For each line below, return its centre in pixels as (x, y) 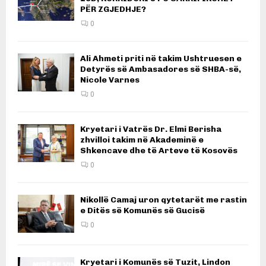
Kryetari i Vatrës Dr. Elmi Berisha (151, 129)
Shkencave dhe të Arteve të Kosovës (159, 151)
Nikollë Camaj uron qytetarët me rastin (164, 200)
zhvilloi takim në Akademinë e (142, 140)
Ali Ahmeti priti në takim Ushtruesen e (161, 59)
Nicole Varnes (110, 80)
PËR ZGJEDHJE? (113, 9)
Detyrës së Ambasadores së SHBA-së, (161, 69)
